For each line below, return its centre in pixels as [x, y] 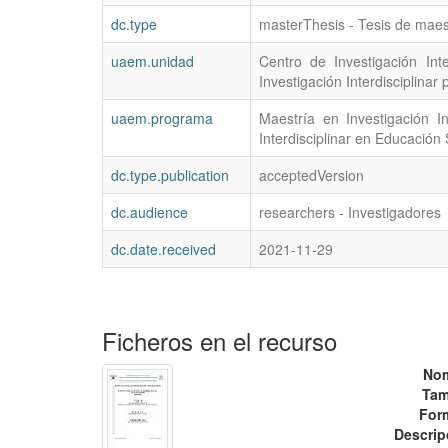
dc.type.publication [170, 175]
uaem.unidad [152, 61]
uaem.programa [162, 118]
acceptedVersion [311, 175]
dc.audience [149, 212]
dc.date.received [163, 249]
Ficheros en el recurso [219, 341]
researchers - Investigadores [350, 212]
